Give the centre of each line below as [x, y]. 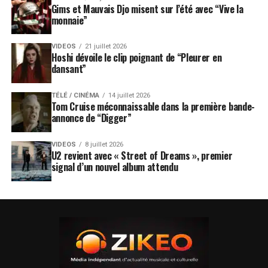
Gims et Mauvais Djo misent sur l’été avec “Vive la [147, 9]
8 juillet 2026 [104, 145]
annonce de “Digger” [91, 118]
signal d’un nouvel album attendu [115, 167]
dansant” [69, 69]
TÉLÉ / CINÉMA [75, 96]
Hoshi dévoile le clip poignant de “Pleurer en [136, 58]
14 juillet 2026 [129, 96]
